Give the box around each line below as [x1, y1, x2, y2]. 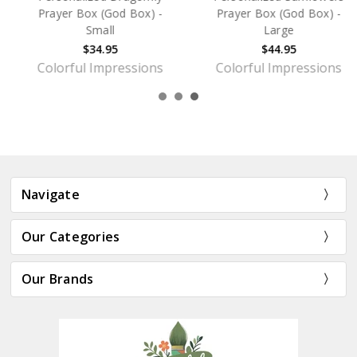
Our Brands [21, 269, 94, 288]
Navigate [21, 185, 80, 203]
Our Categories [21, 227, 120, 245]
